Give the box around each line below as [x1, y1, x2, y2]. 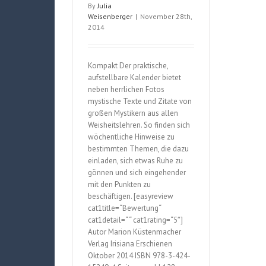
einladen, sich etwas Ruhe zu [88, 156, 183, 166]
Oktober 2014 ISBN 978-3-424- [88, 251, 191, 261]
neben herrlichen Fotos [88, 84, 164, 94]
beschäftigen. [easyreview [88, 191, 173, 201]
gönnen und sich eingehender [88, 167, 186, 178]
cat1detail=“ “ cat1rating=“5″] [88, 215, 183, 225]
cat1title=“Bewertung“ [88, 203, 161, 213]
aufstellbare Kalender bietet [88, 72, 181, 83]
